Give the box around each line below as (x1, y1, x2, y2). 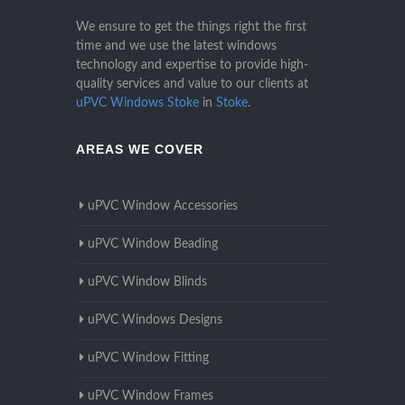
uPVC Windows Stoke (76, 97, 199, 110)
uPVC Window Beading (88, 238, 218, 251)
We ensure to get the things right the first (76, 21, 306, 34)
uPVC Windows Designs (88, 314, 222, 327)
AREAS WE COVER (76, 142, 203, 157)
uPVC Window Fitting (88, 352, 209, 365)
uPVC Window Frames (88, 390, 213, 403)
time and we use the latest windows (76, 40, 277, 53)
